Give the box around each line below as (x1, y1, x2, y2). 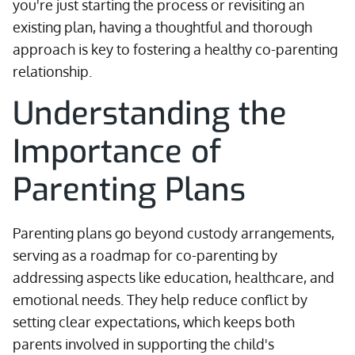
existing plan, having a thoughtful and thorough (13, 18, 312, 36)
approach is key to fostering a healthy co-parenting (13, 40, 338, 58)
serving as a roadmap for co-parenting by (13, 246, 277, 264)
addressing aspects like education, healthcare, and (13, 269, 334, 286)
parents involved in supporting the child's (13, 335, 274, 353)
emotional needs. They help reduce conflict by (13, 291, 307, 308)
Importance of (13, 131, 221, 173)
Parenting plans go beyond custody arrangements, (13, 224, 334, 242)
